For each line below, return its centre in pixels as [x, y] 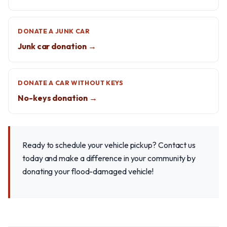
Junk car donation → [57, 46]
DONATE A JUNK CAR [54, 31]
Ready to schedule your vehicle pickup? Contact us [109, 145]
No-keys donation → [58, 98]
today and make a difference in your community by [109, 158]
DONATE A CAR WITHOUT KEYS [71, 83]
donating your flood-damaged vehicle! [88, 171]
